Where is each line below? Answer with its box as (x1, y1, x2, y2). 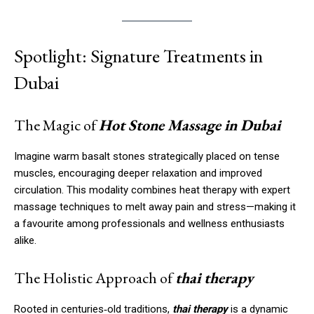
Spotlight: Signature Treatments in (14, 43, 263, 68)
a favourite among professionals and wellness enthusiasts (14, 217, 285, 230)
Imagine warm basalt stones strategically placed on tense (14, 149, 280, 163)
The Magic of (14, 114, 99, 135)
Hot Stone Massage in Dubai (99, 114, 280, 135)
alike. (14, 233, 36, 247)
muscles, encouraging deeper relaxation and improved (14, 166, 262, 179)
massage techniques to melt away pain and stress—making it (14, 200, 296, 213)
